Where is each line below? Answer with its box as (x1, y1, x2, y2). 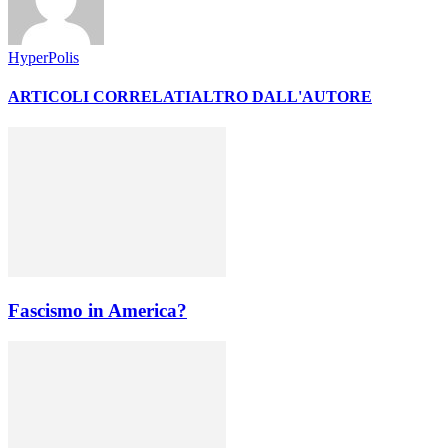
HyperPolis (8, 48, 79, 66)
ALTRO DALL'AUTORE (191, 88, 372, 106)
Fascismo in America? (8, 300, 187, 322)
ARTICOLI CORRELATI (8, 88, 191, 106)
